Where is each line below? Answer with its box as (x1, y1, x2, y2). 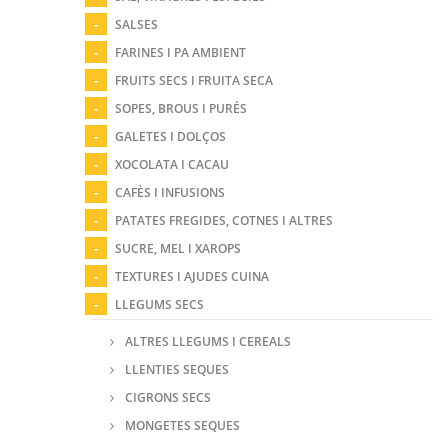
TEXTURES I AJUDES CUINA (115, 267, 270, 285)
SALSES (115, 15, 159, 33)
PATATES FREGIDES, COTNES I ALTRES (115, 211, 334, 229)
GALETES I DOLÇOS (115, 127, 227, 145)
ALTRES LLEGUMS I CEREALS (124, 332, 291, 350)
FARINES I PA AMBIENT (115, 43, 247, 61)
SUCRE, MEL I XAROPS (115, 239, 242, 257)
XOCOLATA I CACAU (115, 155, 230, 173)
